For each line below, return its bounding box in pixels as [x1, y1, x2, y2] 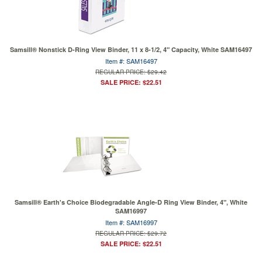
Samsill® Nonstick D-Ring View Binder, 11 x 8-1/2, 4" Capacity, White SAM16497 [10, 45, 252, 54]
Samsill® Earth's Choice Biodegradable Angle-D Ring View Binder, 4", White [15, 198, 247, 206]
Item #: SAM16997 [105, 218, 157, 227]
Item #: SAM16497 [105, 56, 157, 65]
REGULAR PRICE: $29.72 [95, 229, 167, 237]
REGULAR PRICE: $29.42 [95, 68, 167, 76]
